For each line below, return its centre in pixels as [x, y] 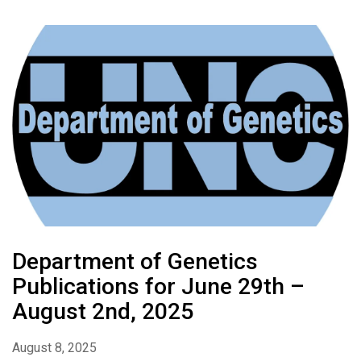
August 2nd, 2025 [103, 312]
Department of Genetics [135, 262]
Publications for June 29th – [158, 287]
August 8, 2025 [54, 348]
